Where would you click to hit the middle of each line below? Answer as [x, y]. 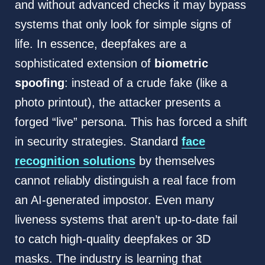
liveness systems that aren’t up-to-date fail [126, 220]
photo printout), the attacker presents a [117, 103]
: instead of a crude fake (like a [146, 83]
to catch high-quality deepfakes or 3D [112, 239]
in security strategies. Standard [98, 142]
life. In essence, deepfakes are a [100, 44]
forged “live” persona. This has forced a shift [131, 122]
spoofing [39, 83]
